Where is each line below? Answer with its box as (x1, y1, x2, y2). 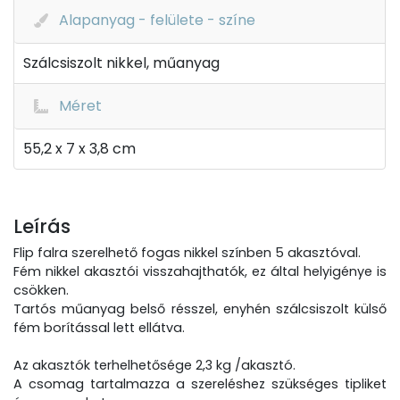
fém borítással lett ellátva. (13, 319, 185, 337)
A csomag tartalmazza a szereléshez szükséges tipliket (13, 375, 387, 393)
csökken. (13, 281, 69, 299)
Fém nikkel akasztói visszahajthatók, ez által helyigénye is (13, 262, 387, 280)
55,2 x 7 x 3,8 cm (23, 138, 136, 159)
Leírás (13, 213, 71, 239)
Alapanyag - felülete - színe (59, 10, 255, 30)
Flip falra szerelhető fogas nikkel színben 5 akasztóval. (13, 244, 361, 262)
